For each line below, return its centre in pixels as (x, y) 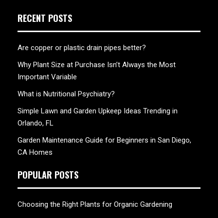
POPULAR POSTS (48, 174)
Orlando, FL (36, 123)
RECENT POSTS (45, 18)
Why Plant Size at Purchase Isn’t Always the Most (97, 65)
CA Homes (35, 153)
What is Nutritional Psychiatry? (66, 94)
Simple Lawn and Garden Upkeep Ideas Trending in (98, 111)
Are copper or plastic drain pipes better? (82, 48)
